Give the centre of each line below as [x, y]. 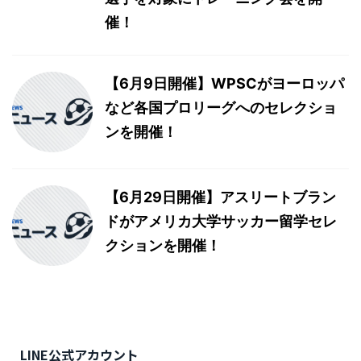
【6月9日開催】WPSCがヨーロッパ [224, 84]
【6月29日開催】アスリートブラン [220, 197]
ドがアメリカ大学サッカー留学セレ [221, 222]
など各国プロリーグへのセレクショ [221, 108]
